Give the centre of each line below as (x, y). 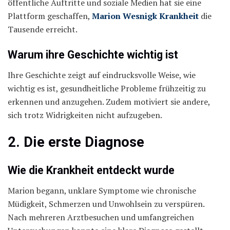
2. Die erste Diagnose (76, 142)
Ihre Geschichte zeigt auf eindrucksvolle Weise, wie (102, 75)
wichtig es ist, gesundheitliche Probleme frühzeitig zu (107, 88)
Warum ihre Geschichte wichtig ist (93, 55)
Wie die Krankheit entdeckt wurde (91, 170)
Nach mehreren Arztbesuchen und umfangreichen (101, 217)
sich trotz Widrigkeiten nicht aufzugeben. (85, 115)
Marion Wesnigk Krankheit (145, 16)
